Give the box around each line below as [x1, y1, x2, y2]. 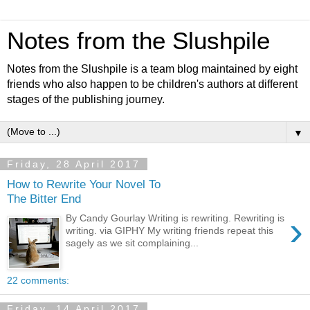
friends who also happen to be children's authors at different [7, 78, 298, 90]
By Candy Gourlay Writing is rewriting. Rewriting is [66, 212, 285, 224]
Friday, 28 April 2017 [7, 158, 140, 170]
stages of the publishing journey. [7, 93, 165, 105]
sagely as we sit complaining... [66, 237, 199, 249]
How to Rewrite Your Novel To [7, 176, 161, 191]
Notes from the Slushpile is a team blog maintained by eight [7, 63, 298, 75]
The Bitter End [7, 191, 81, 206]
